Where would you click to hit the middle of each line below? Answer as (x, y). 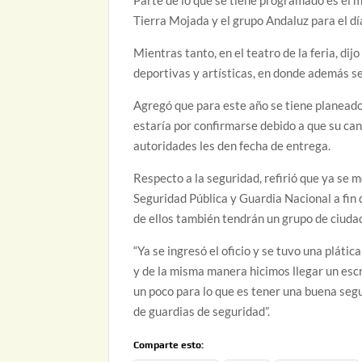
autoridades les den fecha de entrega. (232, 145)
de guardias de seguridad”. (202, 311)
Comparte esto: (169, 345)
